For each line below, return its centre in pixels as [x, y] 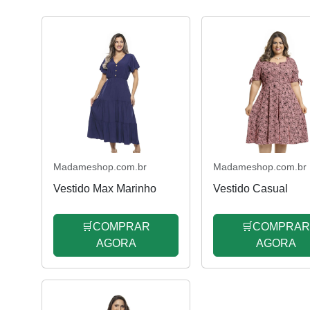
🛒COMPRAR [116, 226]
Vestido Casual [251, 188]
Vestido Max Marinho [105, 188]
